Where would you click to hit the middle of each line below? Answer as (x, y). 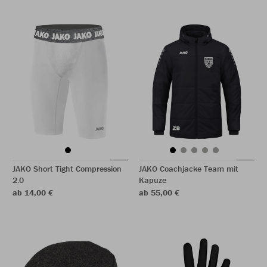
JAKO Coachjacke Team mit (189, 169)
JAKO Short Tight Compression (67, 169)
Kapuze (153, 180)
